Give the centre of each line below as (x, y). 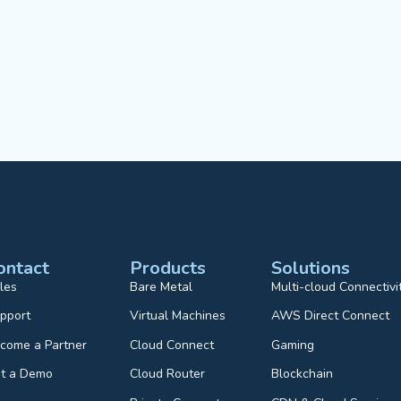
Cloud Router (168, 374)
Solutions (311, 268)
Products (168, 268)
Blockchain (303, 374)
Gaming (293, 345)
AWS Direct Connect (331, 316)
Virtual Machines (178, 316)
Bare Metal (162, 286)
